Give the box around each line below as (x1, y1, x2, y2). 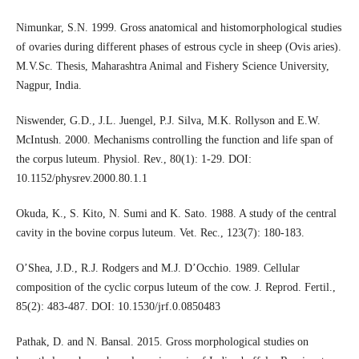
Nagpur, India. (15, 79, 82, 92)
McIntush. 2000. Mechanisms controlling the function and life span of (15, 134, 333, 147)
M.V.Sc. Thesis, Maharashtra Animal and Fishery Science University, (15, 60, 329, 73)
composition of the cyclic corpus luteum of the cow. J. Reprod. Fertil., (15, 281, 336, 294)
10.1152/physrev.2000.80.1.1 (15, 172, 147, 185)
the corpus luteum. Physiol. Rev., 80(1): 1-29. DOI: (15, 153, 252, 166)
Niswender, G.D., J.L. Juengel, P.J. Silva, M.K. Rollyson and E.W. (15, 115, 321, 127)
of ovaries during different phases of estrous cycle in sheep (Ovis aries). (15, 41, 341, 54)
